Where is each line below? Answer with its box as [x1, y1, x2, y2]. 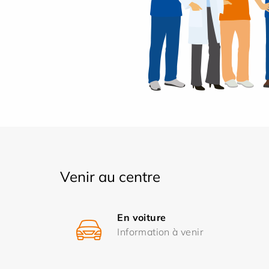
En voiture [117, 211, 166, 223]
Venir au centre [60, 168, 160, 186]
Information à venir [117, 226, 204, 238]
